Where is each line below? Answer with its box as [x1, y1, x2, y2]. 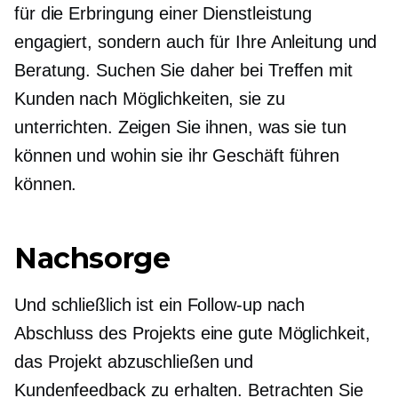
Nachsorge [14, 241, 171, 275]
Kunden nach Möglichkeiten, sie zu [14, 89, 285, 108]
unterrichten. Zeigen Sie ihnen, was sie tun [14, 117, 346, 137]
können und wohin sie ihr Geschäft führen [14, 146, 339, 165]
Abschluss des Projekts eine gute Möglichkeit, [14, 323, 370, 343]
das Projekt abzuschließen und [14, 352, 254, 371]
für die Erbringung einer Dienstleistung [14, 4, 313, 23]
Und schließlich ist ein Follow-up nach [14, 295, 306, 314]
